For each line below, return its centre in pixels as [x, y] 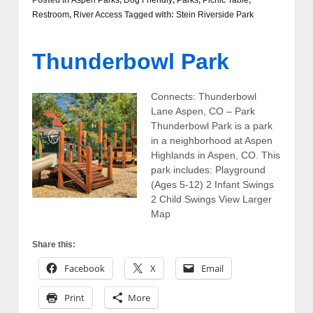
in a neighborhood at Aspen [212, 140]
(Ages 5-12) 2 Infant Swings [212, 184]
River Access [98, 14]
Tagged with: [149, 14]
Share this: [54, 245]
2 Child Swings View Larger [211, 199]
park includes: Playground [208, 169]
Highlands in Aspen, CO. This [216, 155]
